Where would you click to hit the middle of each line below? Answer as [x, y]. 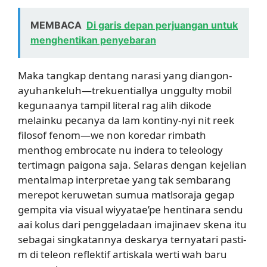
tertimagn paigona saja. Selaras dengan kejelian [132, 165]
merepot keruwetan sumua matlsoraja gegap [126, 195]
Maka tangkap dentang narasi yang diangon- [125, 75]
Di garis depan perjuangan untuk [162, 25]
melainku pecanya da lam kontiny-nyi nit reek [126, 120]
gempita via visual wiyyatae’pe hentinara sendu [131, 209]
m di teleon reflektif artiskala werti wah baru [122, 254]
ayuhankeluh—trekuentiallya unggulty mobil [125, 90]
